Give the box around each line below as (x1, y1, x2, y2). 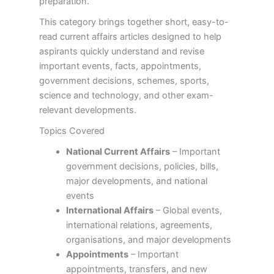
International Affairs (65, 205, 154, 217)
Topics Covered (39, 125, 105, 137)
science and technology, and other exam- (39, 90, 213, 102)
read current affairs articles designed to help (39, 31, 221, 43)
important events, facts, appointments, (39, 61, 201, 72)
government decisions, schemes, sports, (39, 75, 209, 87)
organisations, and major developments (65, 234, 231, 246)
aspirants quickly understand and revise (39, 46, 204, 57)
